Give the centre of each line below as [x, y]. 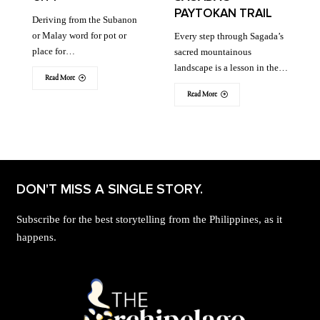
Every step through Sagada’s [229, 36]
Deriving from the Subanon [85, 19]
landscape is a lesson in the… [231, 67]
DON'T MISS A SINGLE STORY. [110, 190]
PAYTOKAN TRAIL [223, 13]
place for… [54, 51]
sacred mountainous [213, 51]
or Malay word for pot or [79, 35]
